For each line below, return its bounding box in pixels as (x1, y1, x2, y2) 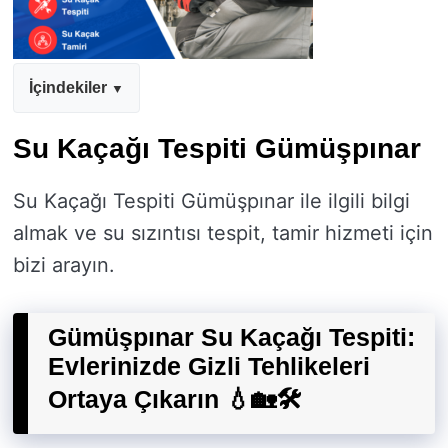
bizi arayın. (13, 253, 115, 277)
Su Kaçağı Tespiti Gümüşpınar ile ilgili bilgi (13, 189, 410, 213)
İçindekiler (29, 79, 107, 96)
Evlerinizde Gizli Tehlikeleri (48, 352, 370, 380)
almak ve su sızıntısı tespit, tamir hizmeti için (13, 221, 433, 245)
